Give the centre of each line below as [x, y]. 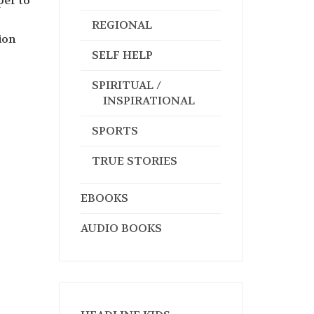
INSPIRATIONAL [149, 101]
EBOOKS [104, 198]
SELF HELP [122, 55]
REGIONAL [122, 25]
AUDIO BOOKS [121, 228]
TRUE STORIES [134, 161]
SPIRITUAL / [126, 85]
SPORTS [115, 131]
